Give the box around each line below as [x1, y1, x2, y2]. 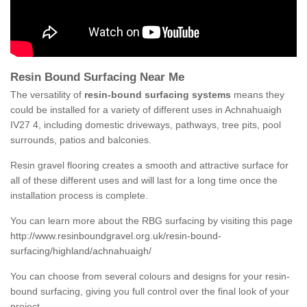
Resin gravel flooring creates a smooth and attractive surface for [10, 160, 288, 171]
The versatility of [10, 89, 84, 101]
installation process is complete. [10, 190, 148, 201]
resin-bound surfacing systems [84, 89, 231, 101]
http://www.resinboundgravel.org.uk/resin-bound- [10, 230, 221, 242]
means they [231, 89, 284, 101]
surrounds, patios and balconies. [10, 134, 151, 146]
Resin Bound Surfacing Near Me [10, 71, 188, 84]
